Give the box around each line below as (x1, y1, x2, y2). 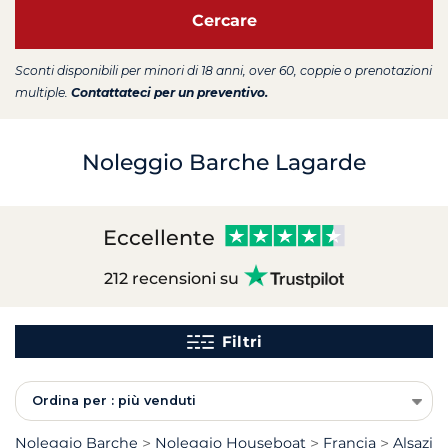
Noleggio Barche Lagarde (82, 148, 366, 176)
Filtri (221, 332, 262, 351)
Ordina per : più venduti (32, 393, 196, 408)
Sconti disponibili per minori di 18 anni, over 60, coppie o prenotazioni (15, 62, 432, 78)
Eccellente (103, 224, 215, 250)
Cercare (191, 11, 257, 30)
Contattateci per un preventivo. (71, 84, 268, 100)
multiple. (15, 84, 68, 100)
